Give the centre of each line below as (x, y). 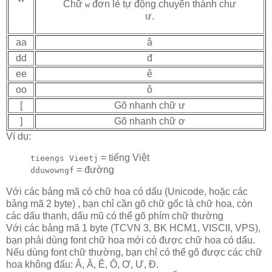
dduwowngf (52, 171)
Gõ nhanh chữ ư (150, 105)
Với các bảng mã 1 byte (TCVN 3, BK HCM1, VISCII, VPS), (133, 228)
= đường (94, 170)
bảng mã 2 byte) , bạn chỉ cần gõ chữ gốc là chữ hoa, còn (129, 204)
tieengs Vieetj (64, 158)
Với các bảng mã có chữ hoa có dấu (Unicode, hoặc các (127, 192)
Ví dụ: (19, 136)
